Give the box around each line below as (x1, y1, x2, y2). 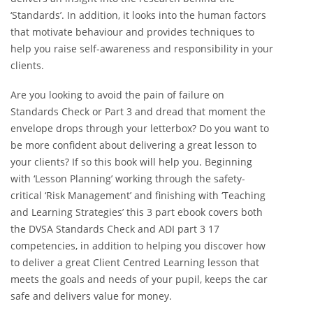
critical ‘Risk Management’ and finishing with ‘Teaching (10, 188, 265, 202)
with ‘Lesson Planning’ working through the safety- (10, 171, 245, 185)
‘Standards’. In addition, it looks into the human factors (10, 8, 266, 22)
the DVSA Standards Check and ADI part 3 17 (10, 221, 219, 235)
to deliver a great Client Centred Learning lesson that (10, 255, 259, 269)
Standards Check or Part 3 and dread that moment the (10, 104, 265, 118)
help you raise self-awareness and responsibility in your (10, 41, 273, 55)
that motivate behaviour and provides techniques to (10, 24, 254, 38)
